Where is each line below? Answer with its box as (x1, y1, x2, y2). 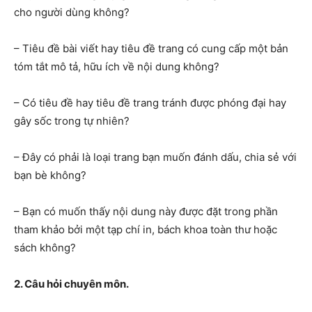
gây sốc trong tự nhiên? (14, 114, 130, 127)
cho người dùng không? (14, 6, 130, 19)
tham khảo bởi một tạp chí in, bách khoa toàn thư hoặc (14, 223, 277, 236)
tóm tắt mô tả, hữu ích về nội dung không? (14, 60, 219, 73)
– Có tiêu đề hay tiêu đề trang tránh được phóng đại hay (14, 96, 286, 109)
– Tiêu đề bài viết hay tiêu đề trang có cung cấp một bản (14, 42, 288, 55)
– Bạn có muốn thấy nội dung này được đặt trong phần (14, 205, 278, 218)
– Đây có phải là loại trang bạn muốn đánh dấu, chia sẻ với (14, 150, 297, 164)
